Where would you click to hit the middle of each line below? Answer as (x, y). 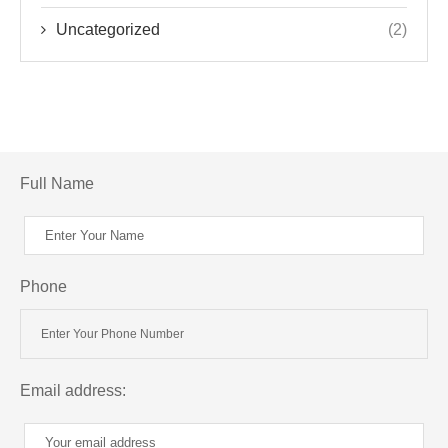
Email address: (73, 390)
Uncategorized (108, 29)
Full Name (57, 183)
